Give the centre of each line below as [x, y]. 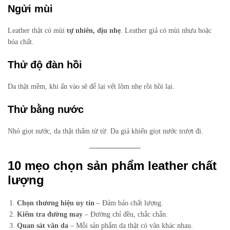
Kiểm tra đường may [50, 214]
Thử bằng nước [46, 110]
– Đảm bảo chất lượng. [129, 203]
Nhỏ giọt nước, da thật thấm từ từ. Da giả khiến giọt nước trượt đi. [106, 131]
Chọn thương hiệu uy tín [56, 203]
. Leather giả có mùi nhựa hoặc [166, 31]
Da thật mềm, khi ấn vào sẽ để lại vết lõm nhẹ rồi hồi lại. [91, 87]
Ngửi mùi [30, 9]
